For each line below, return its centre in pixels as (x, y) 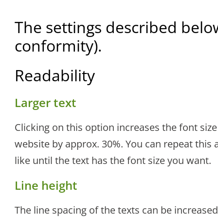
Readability (55, 75)
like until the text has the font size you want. (113, 161)
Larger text (45, 103)
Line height (46, 185)
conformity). (58, 46)
